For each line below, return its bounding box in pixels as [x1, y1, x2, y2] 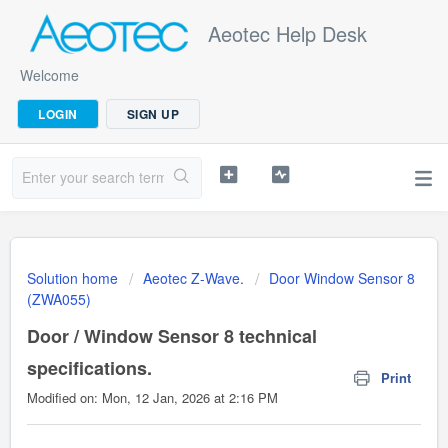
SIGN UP [126, 105, 179, 123]
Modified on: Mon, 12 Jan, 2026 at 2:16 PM [27, 388, 278, 407]
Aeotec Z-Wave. [143, 268, 244, 288]
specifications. [27, 355, 152, 381]
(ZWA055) [27, 289, 91, 309]
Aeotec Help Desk [208, 19, 367, 48]
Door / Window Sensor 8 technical [27, 323, 317, 349]
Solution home [27, 268, 122, 288]
